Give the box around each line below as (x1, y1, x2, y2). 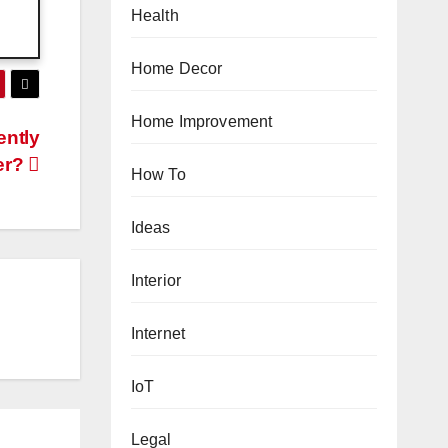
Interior (130, 271, 182, 289)
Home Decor (130, 59, 223, 77)
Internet (130, 324, 186, 342)
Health (130, 6, 179, 24)
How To (130, 165, 186, 183)
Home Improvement (130, 112, 273, 130)
